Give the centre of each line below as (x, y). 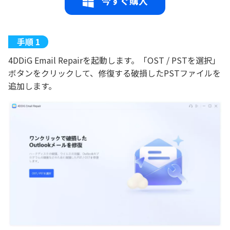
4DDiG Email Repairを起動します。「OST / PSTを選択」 (114, 60)
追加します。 (32, 86)
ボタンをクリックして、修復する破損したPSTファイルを (114, 73)
